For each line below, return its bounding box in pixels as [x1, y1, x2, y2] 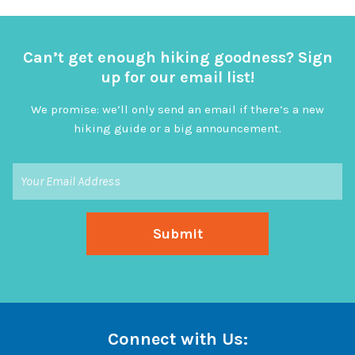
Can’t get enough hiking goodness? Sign [22, 48, 333, 67]
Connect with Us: [107, 329, 248, 349]
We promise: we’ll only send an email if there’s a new [31, 102, 324, 116]
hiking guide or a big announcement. [74, 121, 281, 136]
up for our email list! [101, 68, 254, 86]
